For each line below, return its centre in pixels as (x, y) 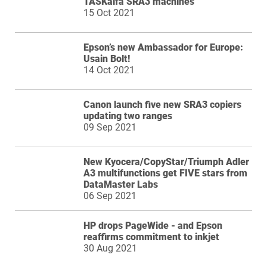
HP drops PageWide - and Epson (153, 225)
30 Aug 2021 (110, 248)
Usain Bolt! (107, 58)
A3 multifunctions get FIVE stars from (165, 173)
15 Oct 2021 (109, 13)
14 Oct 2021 (109, 70)
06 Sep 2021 (110, 195)
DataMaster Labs (121, 184)
